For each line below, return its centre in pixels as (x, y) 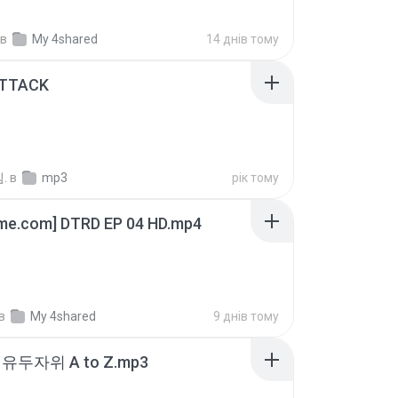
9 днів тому (246, 316)
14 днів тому (243, 39)
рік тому (255, 178)
